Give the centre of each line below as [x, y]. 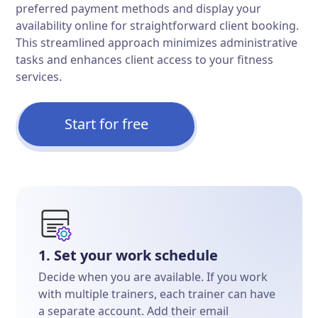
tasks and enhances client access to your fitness [145, 60]
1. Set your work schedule [128, 255]
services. [39, 77]
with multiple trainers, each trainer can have [157, 294]
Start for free [107, 124]
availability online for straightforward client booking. [158, 26]
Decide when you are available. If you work [153, 277]
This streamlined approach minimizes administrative [157, 43]
